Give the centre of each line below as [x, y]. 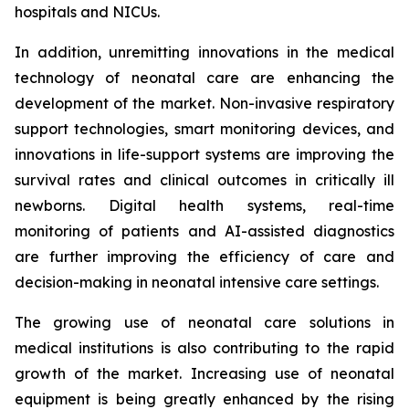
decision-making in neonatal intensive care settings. [197, 283]
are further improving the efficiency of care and [204, 257]
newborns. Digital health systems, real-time [204, 206]
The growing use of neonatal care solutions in [204, 323]
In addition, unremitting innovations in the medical [204, 52]
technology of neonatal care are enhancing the [204, 78]
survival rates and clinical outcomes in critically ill [204, 180]
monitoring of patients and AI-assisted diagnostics [204, 231]
